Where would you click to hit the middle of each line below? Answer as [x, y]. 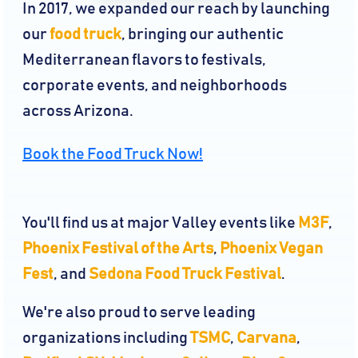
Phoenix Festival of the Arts [118, 249]
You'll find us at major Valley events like [160, 223]
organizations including [106, 338]
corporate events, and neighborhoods [155, 86]
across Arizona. [78, 111]
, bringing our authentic [203, 35]
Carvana [267, 338]
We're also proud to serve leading [139, 313]
